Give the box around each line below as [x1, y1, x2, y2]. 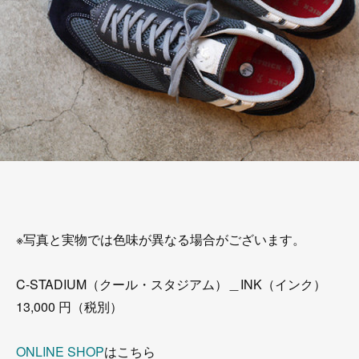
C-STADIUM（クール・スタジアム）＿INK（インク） [16, 275, 326, 293]
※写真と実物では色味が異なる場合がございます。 [16, 230, 305, 248]
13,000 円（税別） [16, 297, 123, 316]
